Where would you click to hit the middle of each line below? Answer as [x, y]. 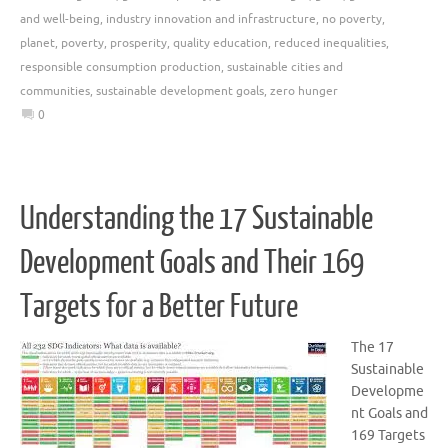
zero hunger [304, 90]
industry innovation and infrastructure [211, 18]
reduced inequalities [330, 42]
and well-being [60, 18]
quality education [220, 42]
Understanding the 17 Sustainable [196, 219]
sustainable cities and [285, 66]
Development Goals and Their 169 [192, 263]
